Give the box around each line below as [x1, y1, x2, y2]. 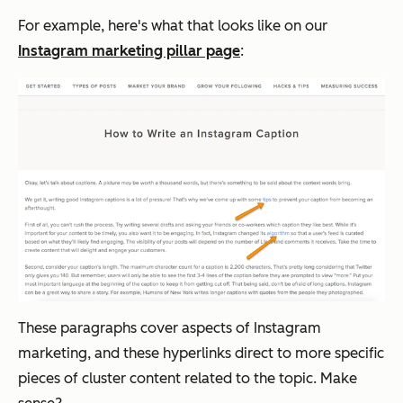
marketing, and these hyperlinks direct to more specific [18, 344, 384, 362]
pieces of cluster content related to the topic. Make [18, 369, 357, 387]
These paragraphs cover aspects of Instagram [18, 318, 321, 336]
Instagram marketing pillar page [18, 41, 240, 59]
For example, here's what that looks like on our [18, 16, 327, 34]
